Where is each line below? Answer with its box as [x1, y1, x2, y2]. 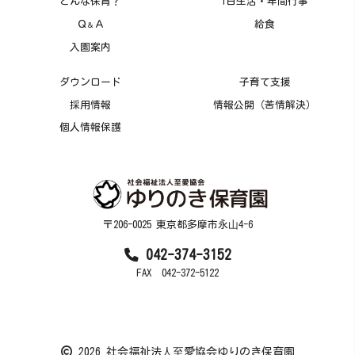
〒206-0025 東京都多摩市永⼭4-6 [102, 219, 253, 230]
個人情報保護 [59, 122, 121, 133]
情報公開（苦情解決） [213, 99, 316, 110]
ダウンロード [59, 77, 121, 88]
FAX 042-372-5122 [136, 267, 219, 278]
